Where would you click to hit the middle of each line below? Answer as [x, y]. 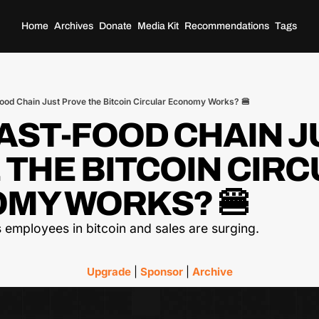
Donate [116, 26]
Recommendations [227, 26]
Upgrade [109, 272]
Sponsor [161, 272]
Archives [74, 26]
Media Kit [158, 26]
